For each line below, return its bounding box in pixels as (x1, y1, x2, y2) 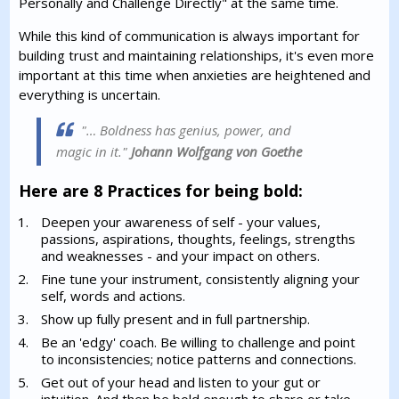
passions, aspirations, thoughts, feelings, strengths (41, 230, 356, 248)
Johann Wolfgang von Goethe (127, 142, 303, 160)
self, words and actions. (41, 287, 186, 305)
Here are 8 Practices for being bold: (19, 180, 304, 201)
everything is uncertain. (19, 85, 161, 103)
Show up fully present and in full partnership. (41, 310, 311, 328)
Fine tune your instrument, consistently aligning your (41, 270, 361, 288)
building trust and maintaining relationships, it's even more (19, 46, 375, 64)
